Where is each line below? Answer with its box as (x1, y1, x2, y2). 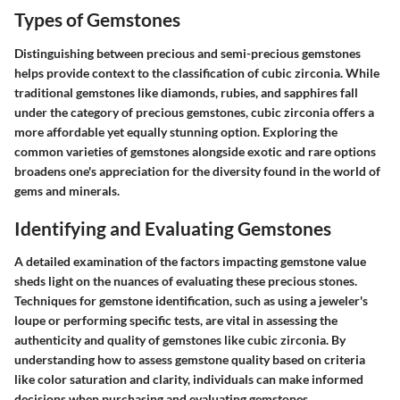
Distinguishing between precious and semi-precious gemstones (14, 45, 361, 61)
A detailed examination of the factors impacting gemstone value (14, 254, 366, 269)
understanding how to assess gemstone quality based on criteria (14, 352, 365, 367)
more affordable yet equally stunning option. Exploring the (14, 123, 337, 139)
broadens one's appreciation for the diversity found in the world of (14, 162, 380, 179)
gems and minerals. (14, 182, 120, 198)
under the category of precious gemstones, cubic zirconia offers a (14, 104, 374, 120)
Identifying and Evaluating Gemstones (14, 216, 331, 239)
